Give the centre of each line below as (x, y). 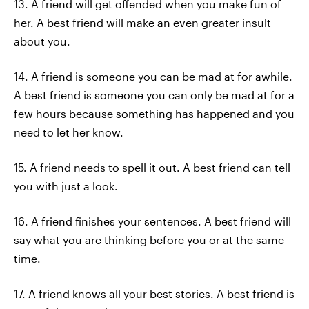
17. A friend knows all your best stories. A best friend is (154, 293)
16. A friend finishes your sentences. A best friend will (152, 221)
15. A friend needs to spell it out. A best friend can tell (152, 167)
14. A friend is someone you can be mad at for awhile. (153, 76)
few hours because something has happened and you (154, 113)
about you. (42, 41)
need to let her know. (69, 132)
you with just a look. (66, 186)
